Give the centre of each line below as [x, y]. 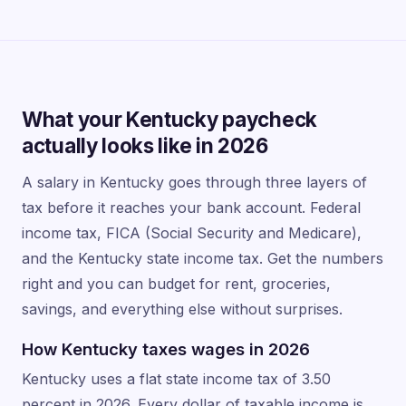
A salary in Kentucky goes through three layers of [194, 182]
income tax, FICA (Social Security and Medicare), [192, 232]
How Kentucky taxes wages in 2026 [166, 348]
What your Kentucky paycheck [169, 119]
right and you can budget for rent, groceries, [176, 283]
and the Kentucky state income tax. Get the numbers [203, 258]
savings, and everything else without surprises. [182, 309]
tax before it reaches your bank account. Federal [191, 207]
